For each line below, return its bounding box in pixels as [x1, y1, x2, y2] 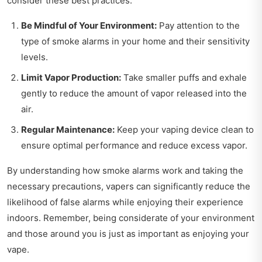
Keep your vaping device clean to [115, 123, 254, 135]
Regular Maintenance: [21, 123, 115, 135]
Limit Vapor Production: [21, 71, 121, 83]
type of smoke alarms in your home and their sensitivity [21, 35, 250, 47]
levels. [21, 51, 48, 63]
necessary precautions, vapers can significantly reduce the [7, 180, 250, 192]
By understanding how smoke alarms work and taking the [7, 164, 243, 176]
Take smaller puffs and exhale [121, 71, 247, 83]
